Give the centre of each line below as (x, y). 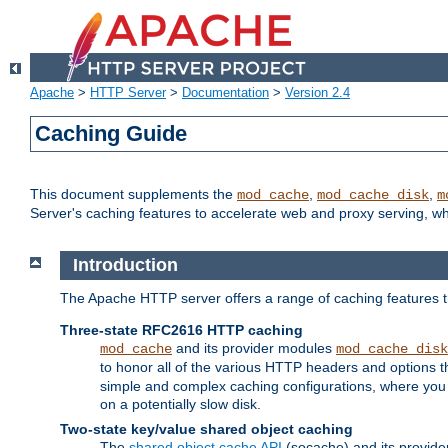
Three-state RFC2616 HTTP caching (181, 329)
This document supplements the (133, 194)
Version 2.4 (317, 93)
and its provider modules (254, 347)
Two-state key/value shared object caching (206, 428)
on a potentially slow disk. (180, 403)
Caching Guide (111, 134)
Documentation (225, 93)
